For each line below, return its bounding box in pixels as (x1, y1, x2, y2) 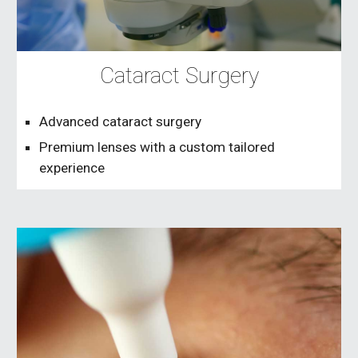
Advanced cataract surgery (39, 113, 202, 130)
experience (39, 160, 105, 177)
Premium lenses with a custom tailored (39, 139, 276, 156)
